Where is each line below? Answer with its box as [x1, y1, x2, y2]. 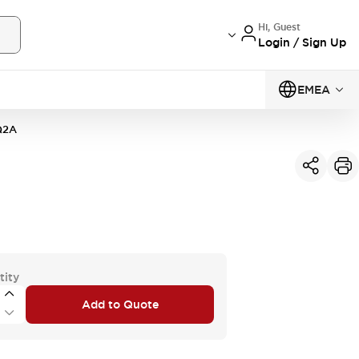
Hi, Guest [258, 20, 301, 34]
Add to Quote [81, 296, 159, 312]
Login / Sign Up [258, 34, 346, 50]
